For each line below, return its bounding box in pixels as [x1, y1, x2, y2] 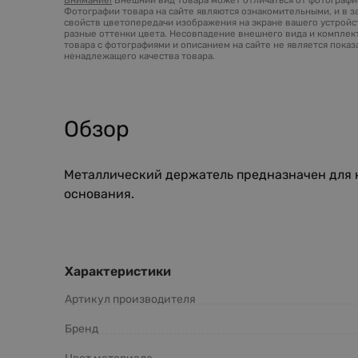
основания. [64, 185, 134, 201]
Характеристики [65, 263, 171, 279]
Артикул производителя [65, 292, 196, 306]
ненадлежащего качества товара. [64, 50, 215, 62]
